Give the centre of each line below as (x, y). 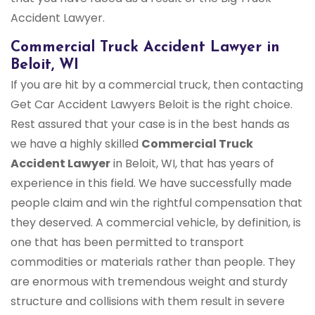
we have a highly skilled (76, 144)
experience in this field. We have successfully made (151, 184)
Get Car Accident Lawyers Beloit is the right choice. (152, 105)
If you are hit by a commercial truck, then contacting (157, 85)
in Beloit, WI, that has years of (192, 164)
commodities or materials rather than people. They (153, 262)
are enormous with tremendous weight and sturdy (149, 282)
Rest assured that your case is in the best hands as (150, 124)
